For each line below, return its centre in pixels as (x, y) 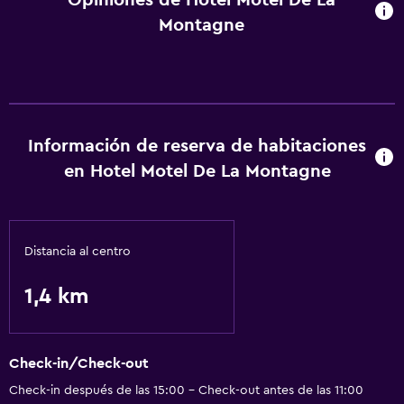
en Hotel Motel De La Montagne (197, 171)
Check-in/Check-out (79, 364)
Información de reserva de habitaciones (197, 146)
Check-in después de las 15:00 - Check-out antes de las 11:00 (186, 391)
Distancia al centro (78, 252)
